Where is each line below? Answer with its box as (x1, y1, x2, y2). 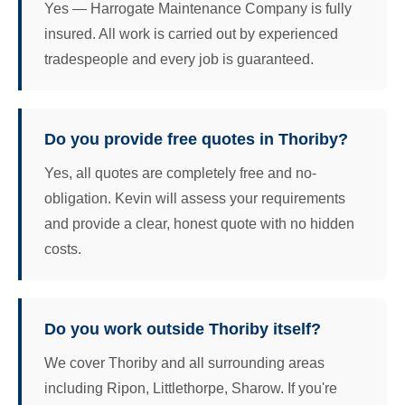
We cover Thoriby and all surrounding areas (44, 355, 325, 371)
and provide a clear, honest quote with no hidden (44, 216, 354, 231)
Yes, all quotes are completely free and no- (44, 165, 316, 181)
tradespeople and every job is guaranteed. (44, 52, 314, 67)
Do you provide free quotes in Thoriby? (44, 130, 348, 148)
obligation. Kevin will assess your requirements (44, 191, 345, 206)
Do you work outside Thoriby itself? (44, 320, 321, 338)
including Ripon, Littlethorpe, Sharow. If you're (44, 381, 337, 396)
